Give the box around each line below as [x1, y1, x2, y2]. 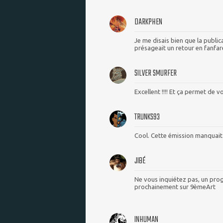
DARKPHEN [134, 15, 162, 29]
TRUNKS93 [134, 111, 160, 124]
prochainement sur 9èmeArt [134, 183, 216, 191]
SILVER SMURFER [134, 67, 177, 81]
